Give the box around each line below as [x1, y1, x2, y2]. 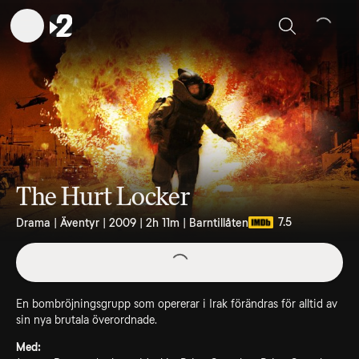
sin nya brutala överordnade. [16, 313, 157, 326]
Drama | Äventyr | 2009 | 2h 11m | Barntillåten [16, 216, 248, 229]
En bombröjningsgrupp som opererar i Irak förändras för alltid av [16, 297, 337, 310]
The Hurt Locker [16, 182, 190, 212]
